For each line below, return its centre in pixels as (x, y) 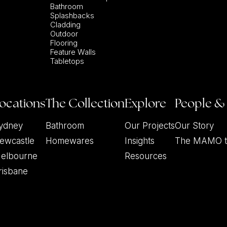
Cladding (65, 25)
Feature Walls (73, 52)
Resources (146, 156)
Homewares (70, 141)
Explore (146, 103)
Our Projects (150, 126)
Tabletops (67, 61)
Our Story (195, 126)
